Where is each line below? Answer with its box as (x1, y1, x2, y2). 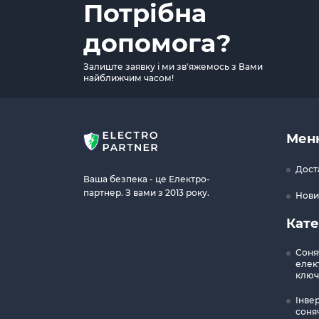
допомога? (83, 28, 231, 58)
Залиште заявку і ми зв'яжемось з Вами (83, 61, 263, 72)
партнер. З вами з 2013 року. (83, 187, 209, 198)
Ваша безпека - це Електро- (83, 174, 210, 184)
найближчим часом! (83, 73, 174, 83)
